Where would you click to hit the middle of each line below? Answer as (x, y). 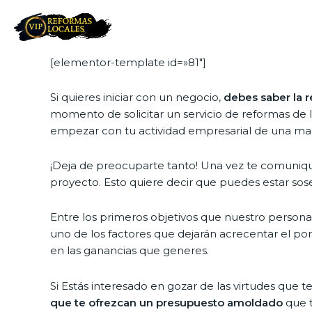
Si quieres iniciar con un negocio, (137, 97)
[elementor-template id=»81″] (128, 62)
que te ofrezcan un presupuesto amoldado (166, 302)
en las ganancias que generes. (130, 251)
